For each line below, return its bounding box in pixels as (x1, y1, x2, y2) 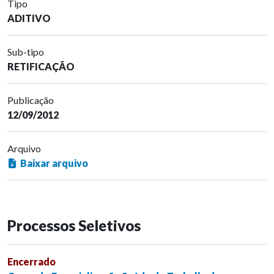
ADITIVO (7, 12, 51, 24)
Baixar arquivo (20, 157, 88, 169)
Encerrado (7, 255, 56, 267)
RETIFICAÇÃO (7, 60, 75, 72)
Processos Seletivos (7, 216, 141, 234)
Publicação (7, 94, 54, 106)
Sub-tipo (7, 45, 44, 57)
